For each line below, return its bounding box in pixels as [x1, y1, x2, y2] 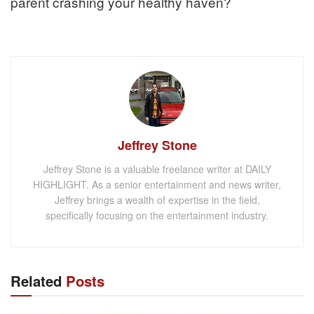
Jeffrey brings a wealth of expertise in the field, [54, 193, 260, 207]
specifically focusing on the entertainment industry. [46, 208, 268, 223]
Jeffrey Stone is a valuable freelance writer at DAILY [43, 162, 271, 177]
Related [11, 271, 62, 292]
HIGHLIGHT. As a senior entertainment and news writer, [33, 177, 281, 192]
